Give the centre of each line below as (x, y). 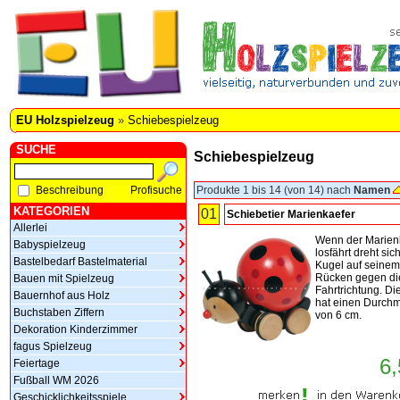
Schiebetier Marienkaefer (291, 214)
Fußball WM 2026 (56, 380)
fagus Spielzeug (53, 346)
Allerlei (30, 228)
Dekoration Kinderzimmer (75, 329)
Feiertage (37, 363)
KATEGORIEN (51, 211)
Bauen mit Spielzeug (64, 279)
